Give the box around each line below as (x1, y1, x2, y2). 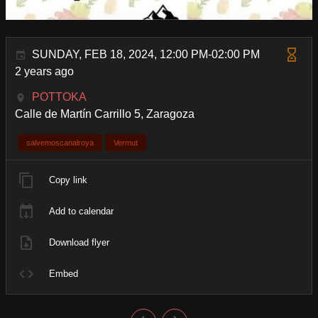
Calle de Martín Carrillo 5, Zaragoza (15, 107, 194, 120)
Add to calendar (49, 205, 114, 216)
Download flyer (49, 236, 109, 248)
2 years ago (15, 65, 74, 77)
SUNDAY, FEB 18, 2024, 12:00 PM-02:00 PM (32, 48, 260, 60)
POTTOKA (32, 90, 87, 103)
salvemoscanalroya (26, 138, 94, 147)
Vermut (114, 138, 138, 147)
